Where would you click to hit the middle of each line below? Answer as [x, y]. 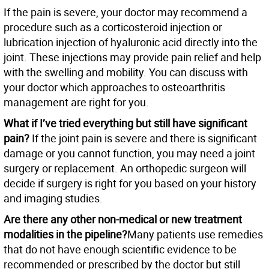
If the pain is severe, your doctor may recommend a [125, 12]
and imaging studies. [53, 198]
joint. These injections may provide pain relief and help [132, 57]
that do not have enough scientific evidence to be [120, 249]
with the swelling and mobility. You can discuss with [126, 72]
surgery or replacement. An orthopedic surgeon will [125, 168]
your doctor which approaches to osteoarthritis [114, 87]
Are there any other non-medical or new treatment [123, 219]
